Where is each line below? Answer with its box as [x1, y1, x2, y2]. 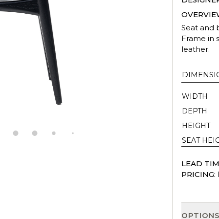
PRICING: [181, 169, 216, 179]
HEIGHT [182, 121, 210, 130]
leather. [181, 44, 210, 54]
